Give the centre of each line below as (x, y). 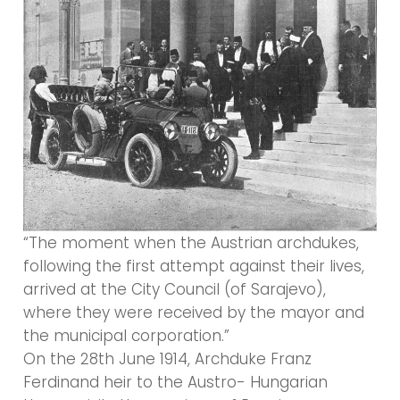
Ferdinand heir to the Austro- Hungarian (176, 382)
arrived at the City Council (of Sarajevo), (175, 289)
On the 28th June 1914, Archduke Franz (168, 358)
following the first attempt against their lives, (194, 266)
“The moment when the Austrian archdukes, (192, 242)
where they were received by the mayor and (194, 312)
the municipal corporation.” (127, 335)
